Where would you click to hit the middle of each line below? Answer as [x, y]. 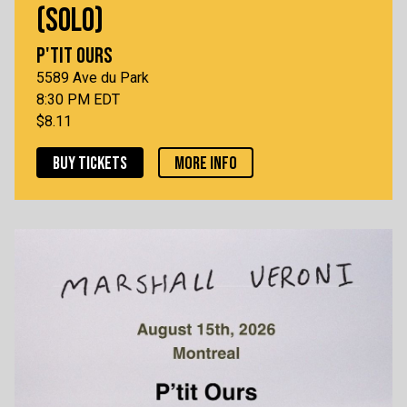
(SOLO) [70, 21]
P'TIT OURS [74, 56]
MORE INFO [206, 164]
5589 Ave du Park [93, 78]
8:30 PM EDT [78, 99]
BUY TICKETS [90, 164]
